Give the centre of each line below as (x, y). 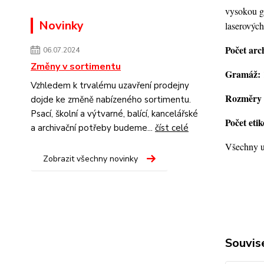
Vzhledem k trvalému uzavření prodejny (110, 86)
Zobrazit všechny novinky (90, 159)
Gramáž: (244, 74)
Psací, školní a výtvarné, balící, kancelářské (114, 114)
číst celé (172, 128)
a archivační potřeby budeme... (93, 128)
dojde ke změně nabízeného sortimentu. (111, 100)
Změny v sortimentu (76, 67)
